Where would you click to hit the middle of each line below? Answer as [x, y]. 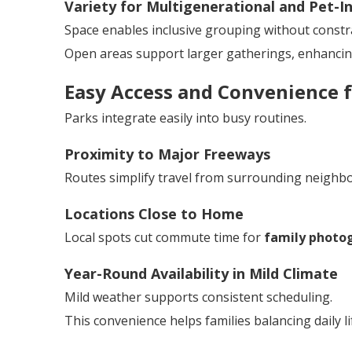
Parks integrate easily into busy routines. [185, 118]
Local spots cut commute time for [164, 238]
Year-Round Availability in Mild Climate [201, 274]
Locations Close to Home [154, 214]
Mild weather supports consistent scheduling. [198, 297]
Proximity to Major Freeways [167, 154]
